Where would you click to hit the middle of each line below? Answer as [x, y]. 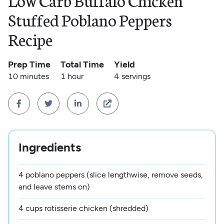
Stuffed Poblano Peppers [90, 20]
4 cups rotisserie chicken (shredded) [84, 208]
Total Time [82, 65]
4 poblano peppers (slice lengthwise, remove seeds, [111, 174]
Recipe [30, 39]
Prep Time [29, 65]
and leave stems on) [54, 186]
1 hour [72, 76]
